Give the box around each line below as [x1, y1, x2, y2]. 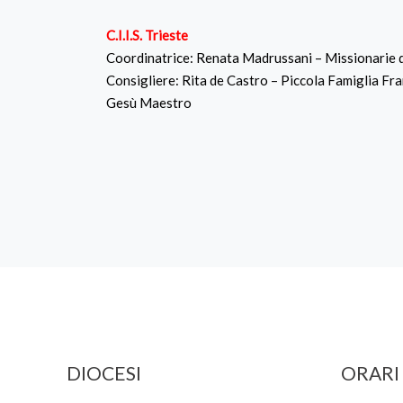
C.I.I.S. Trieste [106, 27, 189, 43]
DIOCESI [67, 362, 142, 384]
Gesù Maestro [106, 94, 193, 111]
